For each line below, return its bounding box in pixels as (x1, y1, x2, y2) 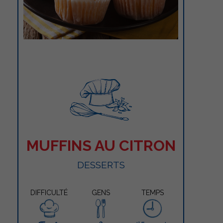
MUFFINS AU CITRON (26, 136, 176, 154)
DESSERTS (77, 159, 125, 170)
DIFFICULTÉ (30, 188, 68, 197)
